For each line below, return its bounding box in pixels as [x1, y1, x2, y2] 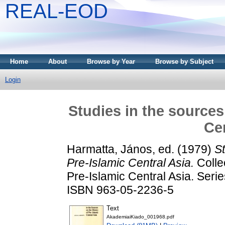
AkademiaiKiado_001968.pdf [106, 214, 174, 220]
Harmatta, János [67, 142, 152, 156]
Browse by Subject [155, 58, 213, 65]
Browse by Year [87, 58, 135, 65]
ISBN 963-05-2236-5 [67, 183, 174, 196]
